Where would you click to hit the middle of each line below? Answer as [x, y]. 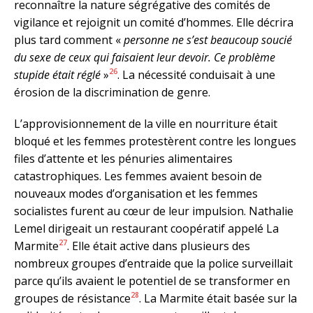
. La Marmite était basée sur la [218, 298]
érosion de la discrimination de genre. [112, 92]
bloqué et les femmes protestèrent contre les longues [155, 141]
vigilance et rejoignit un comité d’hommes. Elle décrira [154, 22]
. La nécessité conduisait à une [196, 74]
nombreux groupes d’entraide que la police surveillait [153, 263]
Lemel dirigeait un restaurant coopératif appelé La [146, 228]
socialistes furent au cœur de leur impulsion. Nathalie [154, 211]
